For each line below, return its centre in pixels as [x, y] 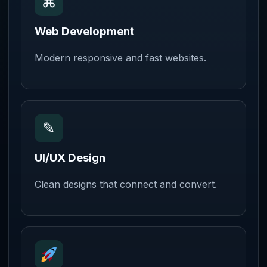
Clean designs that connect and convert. [126, 184]
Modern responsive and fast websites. [120, 58]
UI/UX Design [70, 158]
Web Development [84, 31]
